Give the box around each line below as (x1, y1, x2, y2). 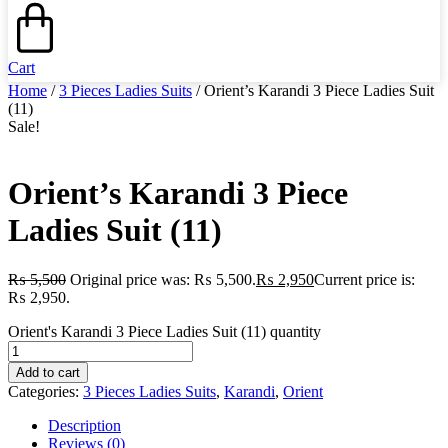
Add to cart (16, 364, 80, 380)
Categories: (8, 382, 83, 400)
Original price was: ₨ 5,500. (70, 270, 256, 288)
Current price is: (314, 270, 415, 288)
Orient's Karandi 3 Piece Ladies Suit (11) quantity (8, 322, 321, 340)
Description (48, 416, 121, 434)
